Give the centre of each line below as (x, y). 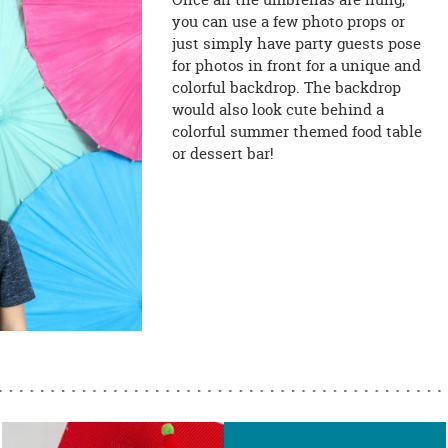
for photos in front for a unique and (296, 65)
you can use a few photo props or (288, 21)
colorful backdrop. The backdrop (286, 87)
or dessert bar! (222, 153)
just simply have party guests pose (296, 43)
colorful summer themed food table (296, 131)
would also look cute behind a (277, 109)
